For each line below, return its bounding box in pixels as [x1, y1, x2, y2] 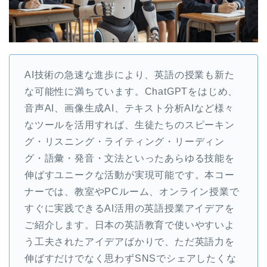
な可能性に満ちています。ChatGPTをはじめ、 [24, 86, 238, 97]
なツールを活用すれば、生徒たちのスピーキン [24, 119, 235, 130]
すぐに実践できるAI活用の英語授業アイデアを [24, 203, 235, 213]
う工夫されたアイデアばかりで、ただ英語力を [24, 236, 235, 247]
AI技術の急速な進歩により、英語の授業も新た [24, 69, 235, 80]
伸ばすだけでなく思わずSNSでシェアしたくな [24, 253, 237, 263]
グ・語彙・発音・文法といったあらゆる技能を [24, 153, 235, 163]
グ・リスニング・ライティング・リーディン [24, 136, 225, 147]
